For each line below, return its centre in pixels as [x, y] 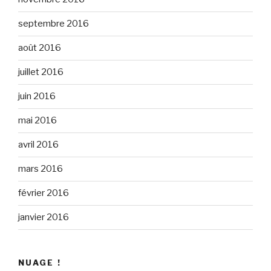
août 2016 [40, 48]
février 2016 [44, 193]
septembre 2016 [54, 24]
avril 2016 [38, 145]
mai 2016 [38, 121]
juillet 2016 [41, 72]
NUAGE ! [40, 262]
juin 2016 [37, 96]
